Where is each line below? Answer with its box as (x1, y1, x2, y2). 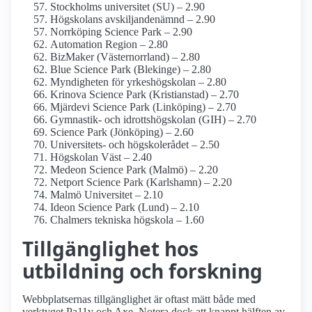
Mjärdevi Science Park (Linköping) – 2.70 (50, 101, 236, 114)
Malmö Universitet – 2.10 (50, 189, 163, 201)
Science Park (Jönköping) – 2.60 (50, 126, 194, 139)
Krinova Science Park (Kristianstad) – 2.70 (50, 88, 239, 101)
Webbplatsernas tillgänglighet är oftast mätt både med (22, 293, 256, 306)
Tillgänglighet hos (22, 235, 198, 263)
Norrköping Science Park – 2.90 (50, 26, 192, 38)
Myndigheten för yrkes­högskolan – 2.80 (50, 76, 226, 88)
